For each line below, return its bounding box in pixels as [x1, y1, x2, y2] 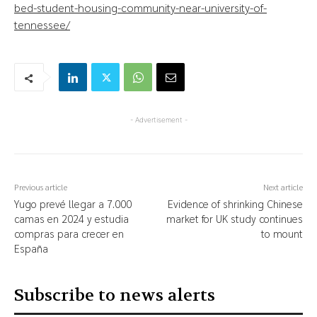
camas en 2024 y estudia [14, 212, 129, 226]
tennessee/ [14, 17, 70, 33]
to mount [260, 226, 303, 241]
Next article [263, 181, 303, 193]
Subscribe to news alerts [14, 284, 215, 307]
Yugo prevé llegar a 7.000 [14, 197, 132, 211]
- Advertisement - [129, 115, 188, 125]
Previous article [14, 181, 67, 193]
